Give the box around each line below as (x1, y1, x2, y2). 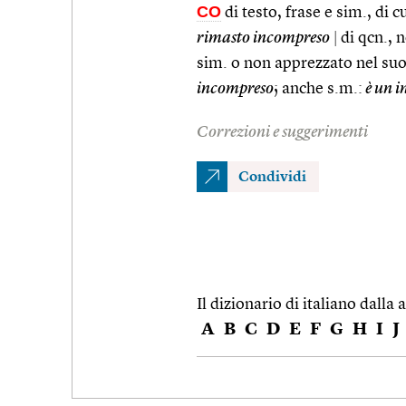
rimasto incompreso (197, 29, 330, 46)
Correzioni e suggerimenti (197, 123, 368, 140)
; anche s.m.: (274, 80, 362, 97)
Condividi (238, 169, 306, 185)
